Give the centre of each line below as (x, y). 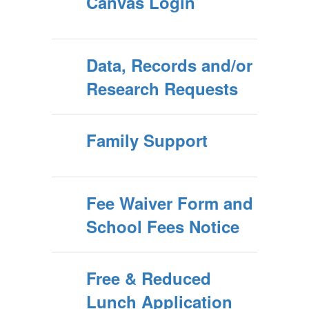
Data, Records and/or (169, 65)
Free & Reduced (149, 278)
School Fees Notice (163, 227)
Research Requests (162, 89)
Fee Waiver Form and (170, 203)
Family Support (147, 140)
